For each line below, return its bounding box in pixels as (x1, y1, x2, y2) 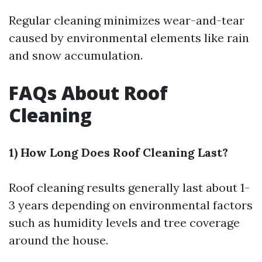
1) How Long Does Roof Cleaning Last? (9, 144, 228, 160)
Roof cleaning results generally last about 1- (9, 180, 250, 195)
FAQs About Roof (9, 80, 168, 105)
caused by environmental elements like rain (9, 30, 249, 45)
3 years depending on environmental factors (9, 197, 253, 212)
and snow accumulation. (9, 47, 143, 63)
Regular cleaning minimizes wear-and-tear (9, 12, 244, 27)
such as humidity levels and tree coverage (9, 215, 240, 230)
